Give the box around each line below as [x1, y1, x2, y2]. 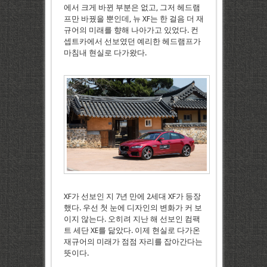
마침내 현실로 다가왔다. [63, 48, 147, 57]
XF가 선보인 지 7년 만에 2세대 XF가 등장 [63, 192, 201, 201]
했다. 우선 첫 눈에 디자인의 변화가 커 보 [63, 203, 202, 213]
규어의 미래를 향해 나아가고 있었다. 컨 [63, 25, 198, 35]
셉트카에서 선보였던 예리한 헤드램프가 [63, 36, 201, 46]
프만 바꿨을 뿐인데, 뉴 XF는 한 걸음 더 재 [63, 14, 204, 23]
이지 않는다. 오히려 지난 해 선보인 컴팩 [63, 215, 200, 224]
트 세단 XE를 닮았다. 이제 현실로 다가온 [63, 226, 200, 235]
